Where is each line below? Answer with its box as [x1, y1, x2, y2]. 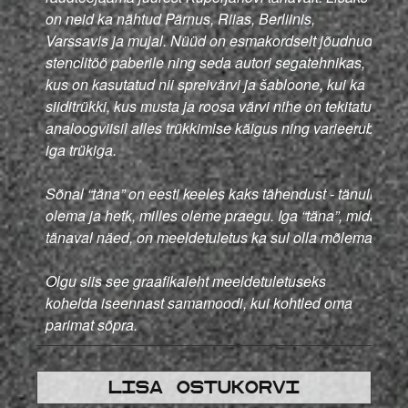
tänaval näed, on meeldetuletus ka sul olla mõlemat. [46, 227, 380, 249]
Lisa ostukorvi [108, 377, 300, 398]
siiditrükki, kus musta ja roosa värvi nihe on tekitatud [46, 96, 380, 117]
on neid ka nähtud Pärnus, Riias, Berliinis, [46, 8, 315, 30]
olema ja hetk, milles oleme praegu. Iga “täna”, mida [46, 205, 378, 227]
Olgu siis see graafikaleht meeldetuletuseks [46, 270, 326, 292]
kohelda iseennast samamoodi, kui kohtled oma [46, 292, 352, 314]
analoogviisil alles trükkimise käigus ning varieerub [46, 117, 374, 139]
